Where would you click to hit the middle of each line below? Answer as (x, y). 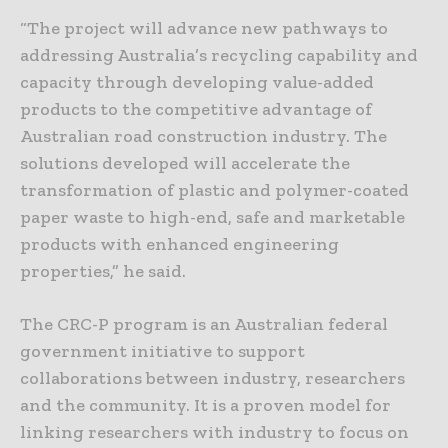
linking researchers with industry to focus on (214, 431)
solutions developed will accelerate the (185, 162)
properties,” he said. (103, 270)
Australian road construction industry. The (203, 135)
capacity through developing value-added (197, 81)
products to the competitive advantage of (196, 108)
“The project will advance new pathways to (204, 27)
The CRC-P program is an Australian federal (204, 323)
